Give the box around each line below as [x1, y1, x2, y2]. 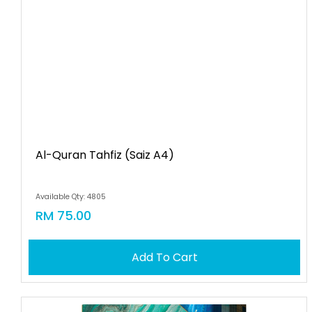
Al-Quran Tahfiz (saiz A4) [36, 147, 175, 163]
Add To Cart [131, 249, 198, 265]
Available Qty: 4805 [36, 192, 107, 202]
